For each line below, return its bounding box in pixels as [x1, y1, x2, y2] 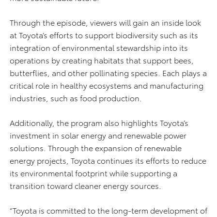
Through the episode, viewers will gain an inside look [10, 16, 201, 28]
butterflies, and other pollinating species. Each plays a [10, 67, 207, 78]
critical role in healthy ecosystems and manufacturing [10, 79, 203, 91]
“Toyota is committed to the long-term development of [10, 204, 207, 216]
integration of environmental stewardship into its [10, 42, 188, 53]
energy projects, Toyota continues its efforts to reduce [10, 155, 206, 166]
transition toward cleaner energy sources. [10, 180, 161, 191]
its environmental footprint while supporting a [10, 167, 177, 179]
